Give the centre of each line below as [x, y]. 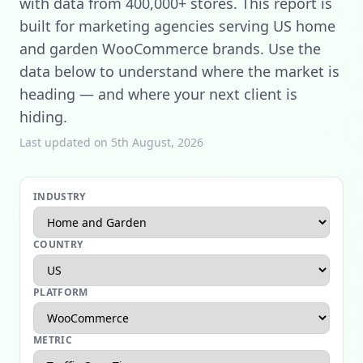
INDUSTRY [60, 196]
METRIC [53, 340]
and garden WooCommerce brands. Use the [170, 49]
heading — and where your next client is [158, 94]
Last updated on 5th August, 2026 [111, 142]
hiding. [43, 117]
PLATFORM [61, 292]
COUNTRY [58, 244]
